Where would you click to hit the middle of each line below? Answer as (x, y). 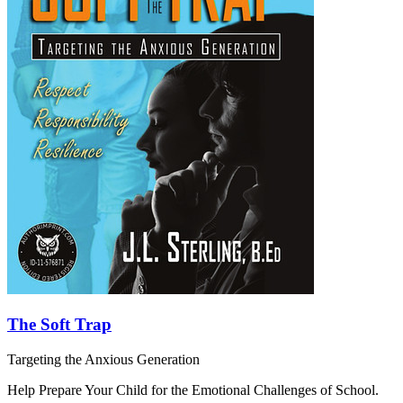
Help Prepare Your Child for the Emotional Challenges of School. (193, 390)
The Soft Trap (59, 324)
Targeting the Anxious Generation (103, 359)
